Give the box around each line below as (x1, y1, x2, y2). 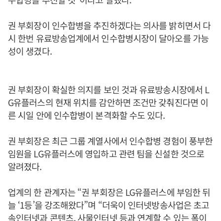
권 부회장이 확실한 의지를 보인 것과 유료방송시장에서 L (8, 83, 210, 96)
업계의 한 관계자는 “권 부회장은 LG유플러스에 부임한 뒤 (8, 185, 211, 198)
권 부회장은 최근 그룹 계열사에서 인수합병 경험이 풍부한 (8, 134, 213, 147)
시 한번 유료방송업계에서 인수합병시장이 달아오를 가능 (8, 32, 209, 44)
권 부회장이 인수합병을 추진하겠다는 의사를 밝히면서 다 (8, 19, 211, 32)
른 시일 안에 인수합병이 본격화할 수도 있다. (8, 109, 165, 121)
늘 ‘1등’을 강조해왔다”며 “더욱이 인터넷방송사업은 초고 (8, 198, 210, 211)
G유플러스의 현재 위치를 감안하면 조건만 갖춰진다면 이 (8, 96, 209, 109)
